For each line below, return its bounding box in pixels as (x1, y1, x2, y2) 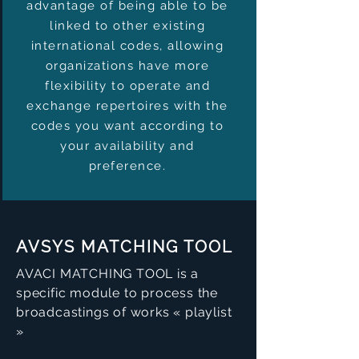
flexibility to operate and (45, 79, 210, 93)
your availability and (60, 139, 195, 153)
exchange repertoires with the (26, 99, 228, 113)
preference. (88, 159, 167, 173)
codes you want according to (30, 119, 224, 133)
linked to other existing (50, 18, 205, 33)
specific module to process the (16, 285, 219, 301)
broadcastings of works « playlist (16, 305, 232, 320)
